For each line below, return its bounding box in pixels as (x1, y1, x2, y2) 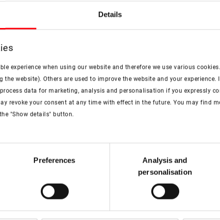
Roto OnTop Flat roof (78, 194, 142, 202)
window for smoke (82, 204, 138, 212)
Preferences (33, 156, 76, 165)
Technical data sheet (39, 132, 181, 150)
